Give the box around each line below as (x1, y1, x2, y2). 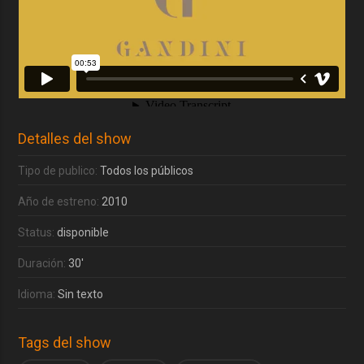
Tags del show (18, 334, 112, 352)
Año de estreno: (18, 195, 102, 209)
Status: (18, 226, 58, 240)
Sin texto (58, 288, 104, 301)
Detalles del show (18, 130, 132, 148)
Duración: (18, 257, 69, 271)
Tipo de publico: (18, 164, 101, 178)
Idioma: (18, 288, 58, 301)
